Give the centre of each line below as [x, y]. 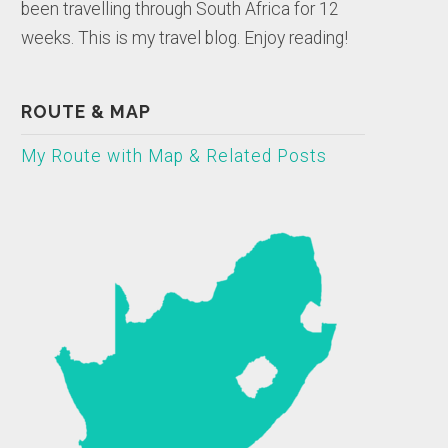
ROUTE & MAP [86, 111]
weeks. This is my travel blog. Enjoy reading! [185, 37]
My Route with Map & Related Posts [174, 155]
